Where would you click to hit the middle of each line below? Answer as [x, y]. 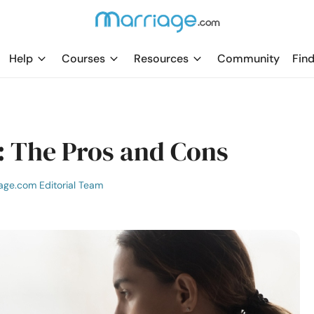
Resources [161, 59]
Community [248, 59]
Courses [83, 59]
